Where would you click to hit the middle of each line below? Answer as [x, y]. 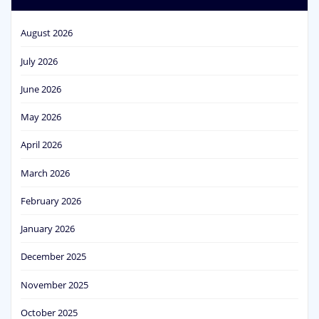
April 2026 [41, 145]
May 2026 [41, 117]
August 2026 [47, 33]
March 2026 [45, 173]
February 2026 [51, 200]
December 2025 [53, 257]
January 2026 [48, 229]
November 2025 [54, 284]
